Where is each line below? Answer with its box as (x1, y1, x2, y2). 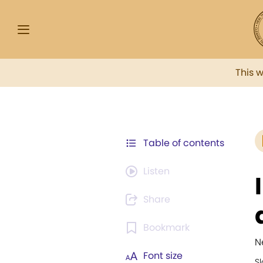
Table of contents (143, 136, 224, 150)
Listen (143, 164, 170, 178)
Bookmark (143, 221, 190, 234)
